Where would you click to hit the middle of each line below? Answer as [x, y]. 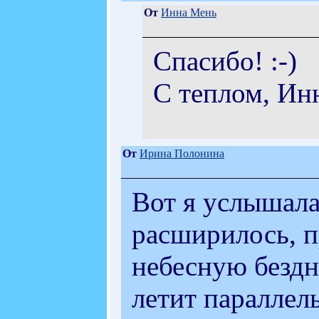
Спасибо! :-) [225, 61]
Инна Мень [189, 12]
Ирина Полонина [182, 153]
